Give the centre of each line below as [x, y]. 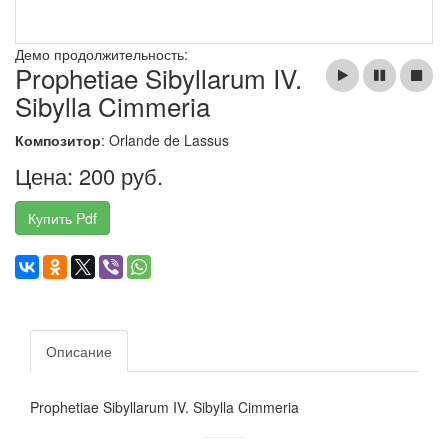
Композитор [58, 140]
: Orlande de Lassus [165, 140]
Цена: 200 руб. [89, 176]
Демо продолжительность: [103, 54]
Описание [79, 351]
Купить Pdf [62, 218]
